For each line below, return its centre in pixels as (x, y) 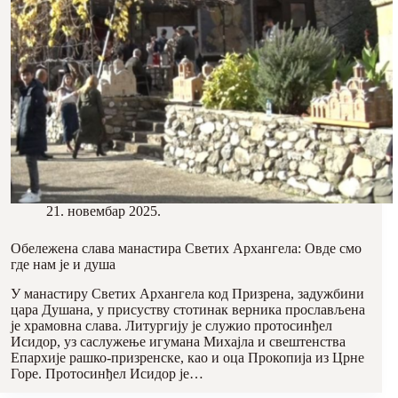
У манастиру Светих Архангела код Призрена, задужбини (187, 293)
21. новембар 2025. (103, 211)
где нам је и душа (63, 264)
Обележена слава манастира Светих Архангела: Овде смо (186, 248)
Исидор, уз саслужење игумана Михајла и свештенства (178, 341)
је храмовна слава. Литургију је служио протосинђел (171, 325)
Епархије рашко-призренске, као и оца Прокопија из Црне (187, 357)
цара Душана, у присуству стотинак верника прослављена (188, 309)
